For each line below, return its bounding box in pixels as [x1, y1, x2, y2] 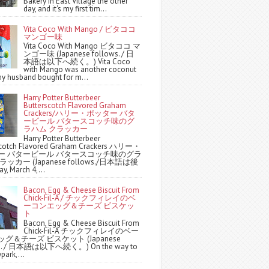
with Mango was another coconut [23, 64, 137, 75]
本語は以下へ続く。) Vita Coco [23, 56, 131, 67]
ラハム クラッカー [23, 124, 88, 134]
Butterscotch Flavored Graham [23, 100, 127, 111]
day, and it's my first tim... [23, 3, 107, 14]
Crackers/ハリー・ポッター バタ [23, 108, 136, 119]
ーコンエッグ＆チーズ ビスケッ [23, 200, 135, 211]
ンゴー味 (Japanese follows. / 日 [23, 49, 134, 59]
